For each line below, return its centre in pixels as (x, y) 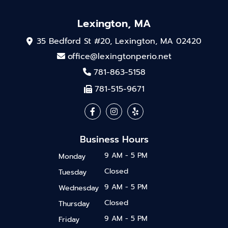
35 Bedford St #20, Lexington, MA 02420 (119, 41)
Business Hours (114, 140)
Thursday (74, 204)
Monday (72, 157)
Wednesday (79, 188)
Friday (69, 220)
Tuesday (73, 173)
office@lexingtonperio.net (119, 57)
